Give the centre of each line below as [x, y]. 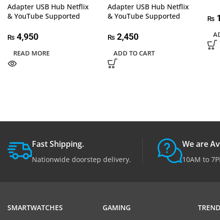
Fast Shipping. [58, 144]
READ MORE [31, 53]
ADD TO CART [134, 53]
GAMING [116, 207]
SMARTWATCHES [35, 207]
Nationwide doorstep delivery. [82, 159]
